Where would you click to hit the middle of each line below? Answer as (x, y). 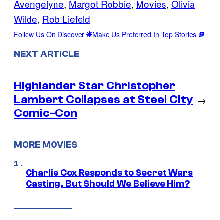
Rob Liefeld (66, 18)
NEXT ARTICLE (46, 54)
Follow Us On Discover (50, 34)
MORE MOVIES (45, 145)
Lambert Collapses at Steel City (103, 99)
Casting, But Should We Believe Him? (108, 184)
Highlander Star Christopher (95, 85)
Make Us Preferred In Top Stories (145, 34)
